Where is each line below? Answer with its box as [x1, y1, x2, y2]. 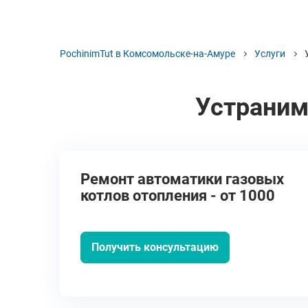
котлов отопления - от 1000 [80, 187, 275, 204]
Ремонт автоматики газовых [80, 170, 284, 188]
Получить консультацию [91, 241, 219, 254]
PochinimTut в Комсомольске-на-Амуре [60, 48, 235, 59]
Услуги [254, 48, 285, 59]
